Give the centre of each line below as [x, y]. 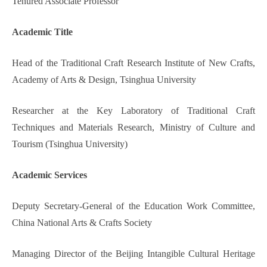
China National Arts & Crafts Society [82, 223]
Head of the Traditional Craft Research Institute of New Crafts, [133, 63]
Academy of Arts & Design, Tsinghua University [104, 80]
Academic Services [49, 175]
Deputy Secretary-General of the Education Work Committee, [133, 206]
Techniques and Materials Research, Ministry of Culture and [133, 128]
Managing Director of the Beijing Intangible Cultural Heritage [133, 254]
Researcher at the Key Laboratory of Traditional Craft [133, 111]
